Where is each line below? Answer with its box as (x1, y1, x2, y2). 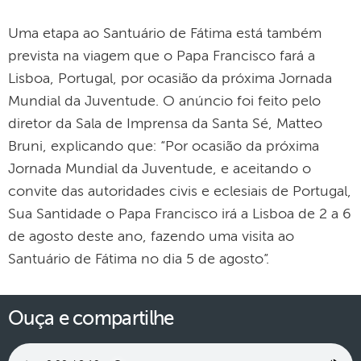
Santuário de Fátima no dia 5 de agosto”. (8, 252, 269, 267)
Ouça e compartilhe (8, 309, 174, 329)
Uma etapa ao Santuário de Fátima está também (8, 27, 322, 41)
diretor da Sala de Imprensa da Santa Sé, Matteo (8, 117, 322, 131)
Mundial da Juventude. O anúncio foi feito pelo (8, 94, 321, 109)
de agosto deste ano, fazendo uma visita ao (8, 230, 294, 244)
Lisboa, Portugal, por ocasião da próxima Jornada (8, 72, 332, 86)
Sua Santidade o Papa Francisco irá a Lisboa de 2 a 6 (8, 207, 351, 222)
